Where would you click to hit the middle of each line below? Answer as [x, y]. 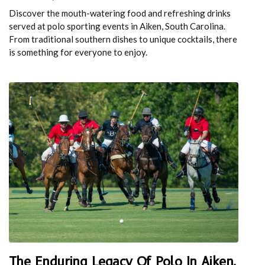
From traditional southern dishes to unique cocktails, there [123, 39]
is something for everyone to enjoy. [78, 52]
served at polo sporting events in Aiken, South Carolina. [117, 26]
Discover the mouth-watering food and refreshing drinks [120, 13]
